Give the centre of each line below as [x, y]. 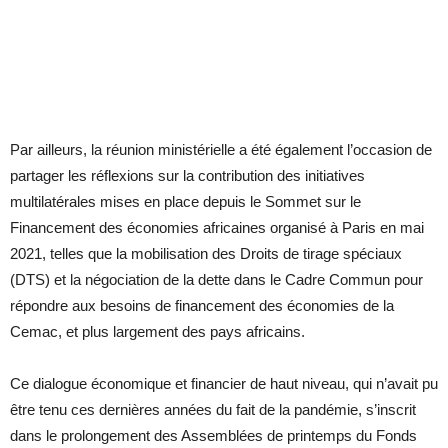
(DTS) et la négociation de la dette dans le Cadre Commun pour [216, 280]
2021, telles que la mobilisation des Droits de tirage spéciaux [206, 254]
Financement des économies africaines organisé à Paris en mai [217, 228]
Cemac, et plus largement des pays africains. [157, 332]
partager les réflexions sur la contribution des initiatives [187, 176]
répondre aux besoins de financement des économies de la [202, 306]
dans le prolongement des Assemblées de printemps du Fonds [213, 436]
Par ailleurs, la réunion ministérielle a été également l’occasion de [221, 150]
